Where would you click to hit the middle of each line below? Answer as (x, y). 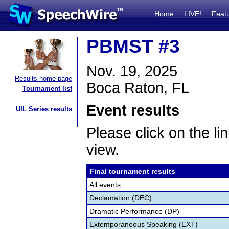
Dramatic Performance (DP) (134, 211)
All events (105, 185)
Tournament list (47, 89)
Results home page (43, 78)
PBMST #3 (133, 46)
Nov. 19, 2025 (132, 71)
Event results (133, 110)
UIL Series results (44, 109)
